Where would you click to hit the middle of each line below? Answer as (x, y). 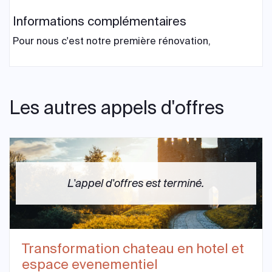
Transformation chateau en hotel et (133, 249)
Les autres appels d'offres (117, 108)
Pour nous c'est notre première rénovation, (112, 41)
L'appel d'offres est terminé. (136, 183)
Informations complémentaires (100, 21)
